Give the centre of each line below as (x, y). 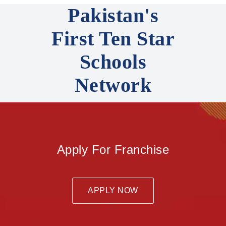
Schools (113, 62)
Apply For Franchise (113, 150)
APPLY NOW (113, 190)
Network (113, 85)
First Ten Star (113, 39)
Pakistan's (113, 15)
